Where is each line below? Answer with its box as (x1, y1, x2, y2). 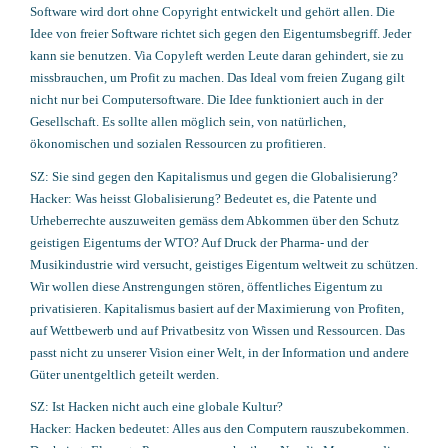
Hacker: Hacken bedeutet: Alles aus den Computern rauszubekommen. (30, 421, 409, 436)
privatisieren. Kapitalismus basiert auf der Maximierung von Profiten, (30, 300, 404, 316)
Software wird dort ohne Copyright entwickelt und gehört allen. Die (30, 4, 395, 19)
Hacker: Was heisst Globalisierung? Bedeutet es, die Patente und (30, 190, 377, 206)
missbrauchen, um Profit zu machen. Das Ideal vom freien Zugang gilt (30, 70, 405, 85)
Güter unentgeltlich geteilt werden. (30, 366, 219, 382)
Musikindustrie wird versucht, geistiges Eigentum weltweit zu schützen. (30, 256, 418, 272)
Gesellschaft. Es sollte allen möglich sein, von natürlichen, (30, 114, 346, 129)
